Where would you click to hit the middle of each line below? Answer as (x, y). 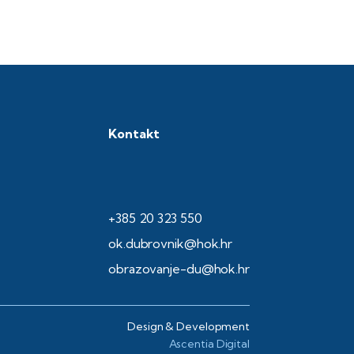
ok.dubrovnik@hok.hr (171, 244)
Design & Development (188, 327)
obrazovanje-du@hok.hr (179, 269)
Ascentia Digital (209, 344)
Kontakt (134, 134)
